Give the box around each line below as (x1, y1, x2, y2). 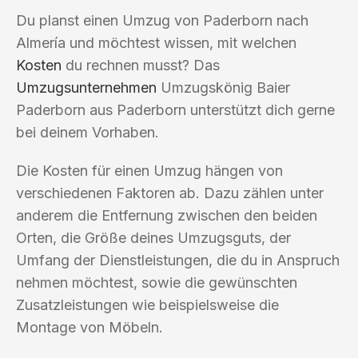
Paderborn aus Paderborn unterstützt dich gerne (16, 101, 335, 118)
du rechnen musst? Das (62, 56, 220, 74)
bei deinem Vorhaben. (16, 123, 159, 141)
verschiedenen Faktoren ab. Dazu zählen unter (16, 184, 324, 201)
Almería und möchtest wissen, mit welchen (16, 34, 296, 51)
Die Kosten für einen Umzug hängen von (16, 161, 283, 179)
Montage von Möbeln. (16, 318, 163, 336)
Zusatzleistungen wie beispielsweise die (16, 296, 279, 313)
